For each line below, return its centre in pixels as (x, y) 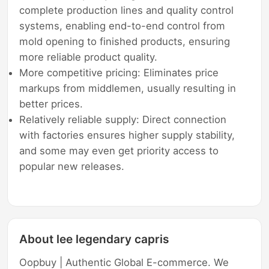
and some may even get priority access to (119, 151)
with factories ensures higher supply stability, (127, 135)
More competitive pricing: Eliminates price (119, 73)
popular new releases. (72, 167)
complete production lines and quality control (127, 11)
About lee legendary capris (94, 239)
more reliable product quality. (89, 57)
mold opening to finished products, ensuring (125, 42)
